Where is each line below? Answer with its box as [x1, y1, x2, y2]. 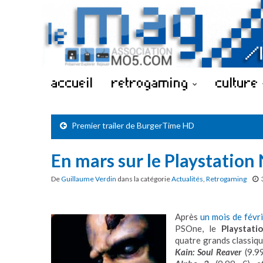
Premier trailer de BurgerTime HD [72, 120, 194, 130]
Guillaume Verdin [61, 174, 116, 183]
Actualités [171, 174, 203, 183]
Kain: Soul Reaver [175, 247, 245, 257]
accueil [51, 73, 93, 92]
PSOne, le [175, 223, 221, 234]
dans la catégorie [116, 174, 171, 183]
